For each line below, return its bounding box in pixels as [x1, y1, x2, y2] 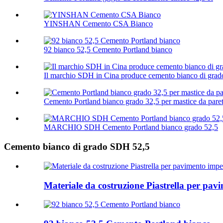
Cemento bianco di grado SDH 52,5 [4, 141, 150, 152]
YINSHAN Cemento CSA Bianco [44, 19, 153, 28]
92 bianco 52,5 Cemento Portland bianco [44, 45, 172, 54]
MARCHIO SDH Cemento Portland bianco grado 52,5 [44, 123, 218, 132]
